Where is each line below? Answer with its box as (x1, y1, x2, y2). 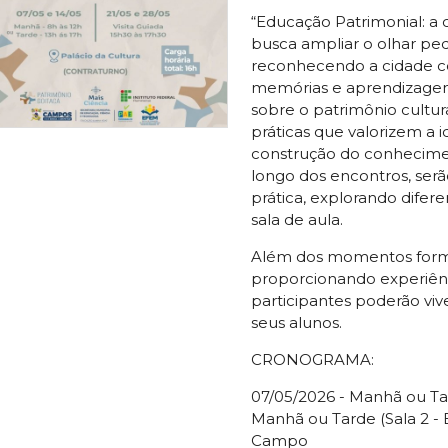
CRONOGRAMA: (250, 350, 374, 370)
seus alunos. (250, 313, 342, 333)
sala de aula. (250, 210, 343, 230)
